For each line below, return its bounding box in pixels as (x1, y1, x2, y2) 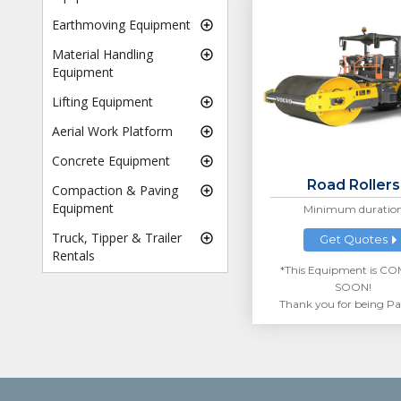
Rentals (52, 247, 95, 265)
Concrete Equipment (52, 152, 170, 170)
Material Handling (52, 46, 153, 64)
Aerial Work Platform (52, 123, 173, 141)
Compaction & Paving (52, 182, 178, 200)
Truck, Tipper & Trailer (52, 229, 182, 247)
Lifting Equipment (52, 93, 153, 111)
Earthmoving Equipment (52, 16, 191, 34)
